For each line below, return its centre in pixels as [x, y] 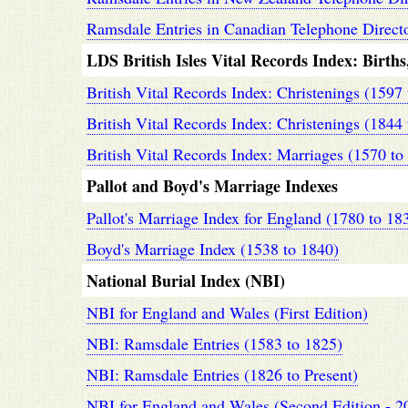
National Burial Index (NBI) [186, 280]
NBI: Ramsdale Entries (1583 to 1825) [214, 343]
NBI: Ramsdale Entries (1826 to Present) [222, 374]
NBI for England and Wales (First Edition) [227, 312]
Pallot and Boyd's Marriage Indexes [212, 186]
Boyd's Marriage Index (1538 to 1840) [213, 249]
